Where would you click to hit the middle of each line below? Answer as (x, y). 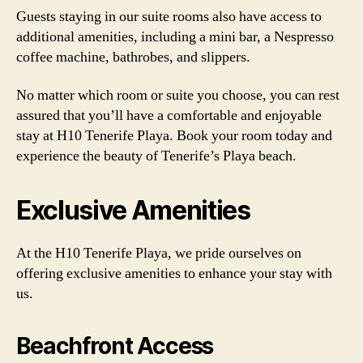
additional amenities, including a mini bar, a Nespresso (175, 36)
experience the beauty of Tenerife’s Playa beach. (156, 156)
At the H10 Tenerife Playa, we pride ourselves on (159, 253)
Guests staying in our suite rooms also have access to (169, 16)
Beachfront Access (115, 346)
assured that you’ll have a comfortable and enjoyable (169, 115)
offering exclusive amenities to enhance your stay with (174, 273)
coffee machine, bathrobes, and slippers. (133, 57)
